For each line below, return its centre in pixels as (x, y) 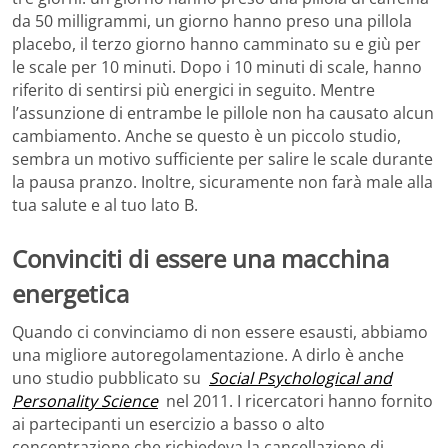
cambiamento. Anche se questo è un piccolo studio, (206, 136)
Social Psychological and (300, 377)
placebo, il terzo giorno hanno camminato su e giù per (216, 44)
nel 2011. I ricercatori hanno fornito (295, 400)
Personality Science (85, 400)
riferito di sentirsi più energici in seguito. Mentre (193, 90)
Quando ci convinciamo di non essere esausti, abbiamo (220, 331)
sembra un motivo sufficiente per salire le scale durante (222, 159)
